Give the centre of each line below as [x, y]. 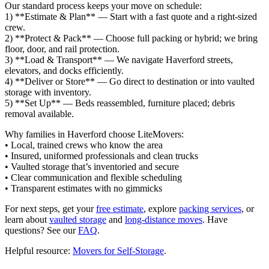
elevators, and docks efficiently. [64, 71]
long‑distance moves [164, 220]
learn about [27, 220]
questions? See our [41, 231]
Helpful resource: [39, 251]
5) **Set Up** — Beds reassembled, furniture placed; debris [120, 103]
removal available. [39, 114]
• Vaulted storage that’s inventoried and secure [92, 167]
